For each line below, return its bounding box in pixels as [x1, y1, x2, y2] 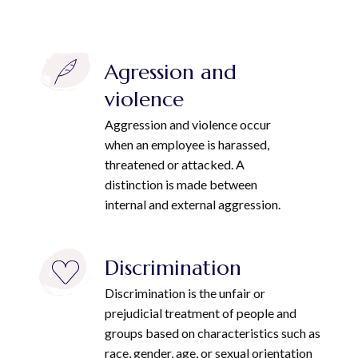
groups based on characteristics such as [105, 325, 321, 340]
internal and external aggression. [105, 197, 281, 212]
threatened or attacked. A [105, 157, 245, 172]
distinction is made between [105, 177, 258, 192]
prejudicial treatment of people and [105, 305, 297, 320]
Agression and [105, 59, 237, 85]
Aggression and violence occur [105, 117, 272, 132]
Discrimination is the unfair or [105, 285, 266, 300]
